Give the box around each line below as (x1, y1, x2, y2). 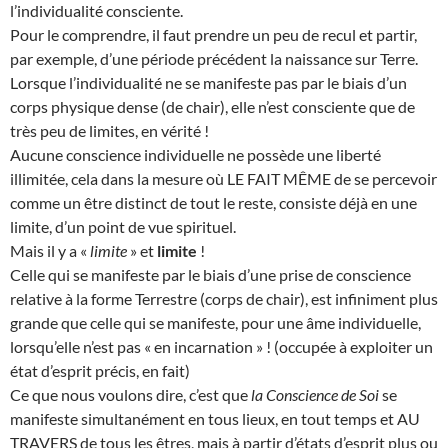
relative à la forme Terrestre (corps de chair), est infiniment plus (10, 288, 438, 308)
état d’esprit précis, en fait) (10, 360, 190, 380)
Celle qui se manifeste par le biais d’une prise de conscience (10, 264, 411, 284)
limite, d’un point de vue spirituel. (10, 216, 236, 236)
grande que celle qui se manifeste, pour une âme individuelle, (10, 312, 421, 332)
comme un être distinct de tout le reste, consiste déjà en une (10, 192, 417, 212)
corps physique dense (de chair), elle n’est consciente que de (10, 96, 415, 116)
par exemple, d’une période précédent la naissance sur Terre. (10, 48, 418, 68)
